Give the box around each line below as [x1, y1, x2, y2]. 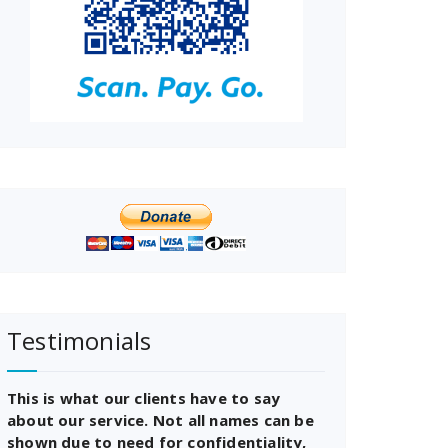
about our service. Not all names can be [7, 410, 314, 430]
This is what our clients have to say [7, 388, 281, 408]
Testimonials [7, 324, 152, 357]
